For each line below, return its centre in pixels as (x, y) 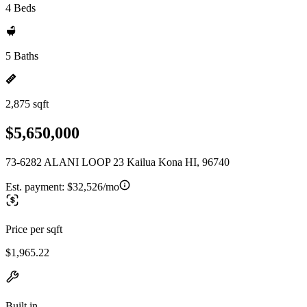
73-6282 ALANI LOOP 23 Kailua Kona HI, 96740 (118, 162)
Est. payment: (36, 186)
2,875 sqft (27, 104)
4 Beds (21, 8)
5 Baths (22, 56)
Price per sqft (34, 229)
